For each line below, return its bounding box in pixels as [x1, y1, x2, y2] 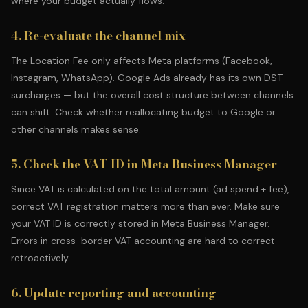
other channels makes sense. [11, 123, 141, 135]
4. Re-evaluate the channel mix [11, 27, 186, 45]
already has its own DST [170, 71, 283, 84]
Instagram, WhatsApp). [11, 71, 118, 84]
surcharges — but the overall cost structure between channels [11, 89, 294, 101]
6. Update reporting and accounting [11, 284, 217, 302]
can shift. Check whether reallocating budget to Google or [11, 106, 276, 118]
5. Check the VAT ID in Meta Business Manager [11, 155, 277, 173]
